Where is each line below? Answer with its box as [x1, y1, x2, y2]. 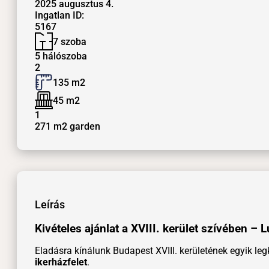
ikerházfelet [35, 256, 87, 268]
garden [67, 121, 100, 133]
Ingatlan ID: [35, 10, 84, 22]
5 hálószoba [35, 50, 87, 62]
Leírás [35, 198, 65, 211]
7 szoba [53, 35, 86, 47]
